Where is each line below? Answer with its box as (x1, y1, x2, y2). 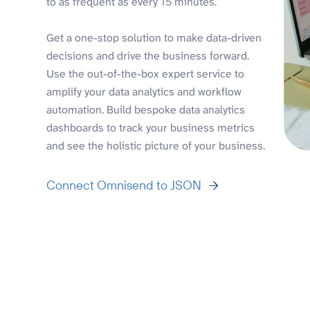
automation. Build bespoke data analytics (46, 102, 246, 117)
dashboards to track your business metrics (46, 120, 255, 135)
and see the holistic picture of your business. (46, 138, 266, 153)
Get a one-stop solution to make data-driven (46, 30, 262, 45)
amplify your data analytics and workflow (46, 84, 242, 99)
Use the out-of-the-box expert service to (46, 66, 245, 81)
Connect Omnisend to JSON (46, 176, 202, 193)
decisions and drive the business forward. (46, 48, 250, 63)
